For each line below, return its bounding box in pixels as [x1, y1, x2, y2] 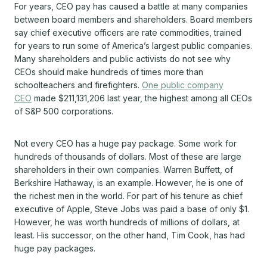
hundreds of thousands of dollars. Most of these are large [14, 151, 241, 162]
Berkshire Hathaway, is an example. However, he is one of [14, 177, 243, 188]
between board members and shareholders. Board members [14, 14, 253, 24]
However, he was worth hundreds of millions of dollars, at [14, 216, 240, 227]
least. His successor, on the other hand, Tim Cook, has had [14, 229, 245, 240]
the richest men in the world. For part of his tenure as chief [14, 190, 243, 201]
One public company [142, 79, 223, 90]
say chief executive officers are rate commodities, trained [14, 27, 241, 38]
